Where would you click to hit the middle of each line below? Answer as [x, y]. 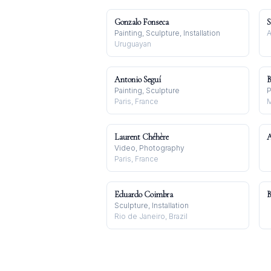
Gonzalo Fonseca [142, 22]
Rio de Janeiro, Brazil [151, 216]
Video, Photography [149, 148]
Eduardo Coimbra [144, 194]
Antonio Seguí [138, 80]
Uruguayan [133, 44]
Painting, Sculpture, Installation [167, 33]
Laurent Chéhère [142, 137]
